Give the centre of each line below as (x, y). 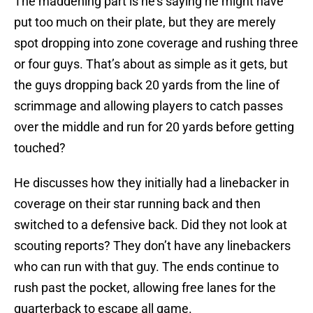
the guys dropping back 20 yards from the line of (147, 85)
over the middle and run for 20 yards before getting (154, 127)
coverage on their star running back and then (137, 204)
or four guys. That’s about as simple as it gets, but (151, 64)
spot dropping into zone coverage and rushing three (156, 43)
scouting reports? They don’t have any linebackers (152, 246)
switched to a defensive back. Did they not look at (151, 225)
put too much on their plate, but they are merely (145, 22)
